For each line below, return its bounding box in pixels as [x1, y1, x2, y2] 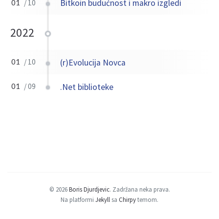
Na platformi [61, 196, 95, 203]
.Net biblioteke [60, 81, 114, 92]
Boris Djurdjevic [68, 185, 109, 193]
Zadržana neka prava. [112, 185, 170, 193]
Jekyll [95, 196, 110, 203]
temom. [136, 196, 158, 203]
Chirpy [119, 196, 136, 203]
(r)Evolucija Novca [60, 57, 126, 68]
